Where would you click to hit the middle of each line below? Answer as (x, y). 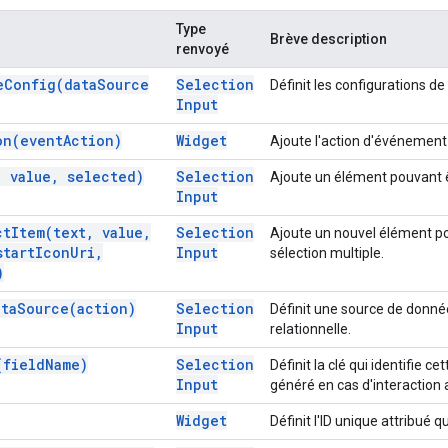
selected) (101, 176)
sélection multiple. (327, 252)
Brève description (328, 38)
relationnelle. (310, 328)
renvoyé (202, 48)
